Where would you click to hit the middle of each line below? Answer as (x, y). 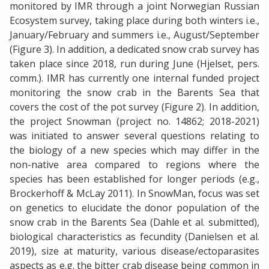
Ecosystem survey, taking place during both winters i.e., (134, 21)
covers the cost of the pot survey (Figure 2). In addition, (134, 107)
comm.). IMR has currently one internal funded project (134, 78)
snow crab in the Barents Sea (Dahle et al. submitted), (134, 222)
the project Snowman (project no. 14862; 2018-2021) (134, 122)
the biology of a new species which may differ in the (134, 150)
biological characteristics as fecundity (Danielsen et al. (134, 237)
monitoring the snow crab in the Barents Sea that (134, 93)
